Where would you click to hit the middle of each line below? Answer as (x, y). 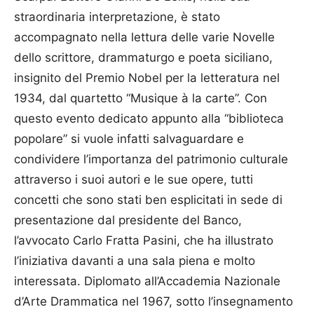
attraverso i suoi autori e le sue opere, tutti (134, 180)
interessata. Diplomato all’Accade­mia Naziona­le (147, 281)
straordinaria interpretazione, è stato (117, 17)
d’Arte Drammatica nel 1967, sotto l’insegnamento (153, 302)
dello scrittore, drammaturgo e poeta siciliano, (143, 58)
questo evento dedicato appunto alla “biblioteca (149, 119)
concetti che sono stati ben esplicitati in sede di (148, 200)
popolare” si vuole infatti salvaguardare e (129, 139)
